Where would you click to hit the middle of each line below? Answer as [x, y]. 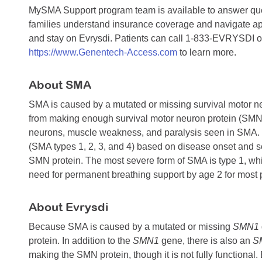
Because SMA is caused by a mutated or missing [131, 227]
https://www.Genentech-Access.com [103, 53]
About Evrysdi [68, 207]
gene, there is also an [206, 241]
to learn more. [207, 53]
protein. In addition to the [81, 241]
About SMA [60, 85]
